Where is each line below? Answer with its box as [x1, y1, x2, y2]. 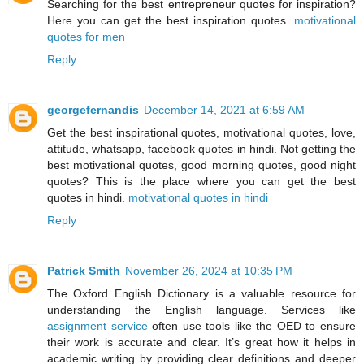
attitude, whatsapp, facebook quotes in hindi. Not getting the [47, 141, 356, 155]
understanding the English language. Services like [47, 302, 356, 316]
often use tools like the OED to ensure [147, 318, 357, 332]
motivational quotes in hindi [128, 190, 268, 204]
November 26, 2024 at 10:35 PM [125, 263, 292, 277]
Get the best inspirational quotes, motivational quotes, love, [47, 125, 356, 139]
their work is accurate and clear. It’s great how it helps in [47, 335, 356, 349]
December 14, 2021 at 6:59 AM [144, 102, 305, 116]
